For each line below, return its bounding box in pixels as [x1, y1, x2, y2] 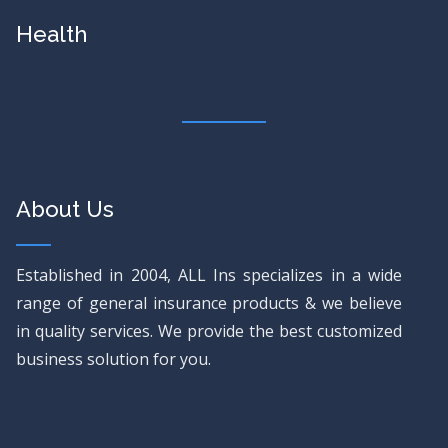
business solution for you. [16, 348, 211, 370]
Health [16, 21, 87, 47]
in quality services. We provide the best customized [16, 320, 402, 342]
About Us [16, 196, 114, 222]
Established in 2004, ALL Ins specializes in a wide [16, 264, 402, 286]
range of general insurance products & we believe [16, 292, 402, 314]
